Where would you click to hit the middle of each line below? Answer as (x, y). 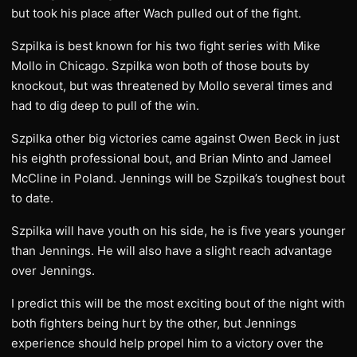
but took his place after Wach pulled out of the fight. (156, 13)
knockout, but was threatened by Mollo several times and (172, 86)
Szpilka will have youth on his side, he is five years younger (178, 231)
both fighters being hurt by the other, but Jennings (154, 323)
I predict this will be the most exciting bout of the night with (178, 303)
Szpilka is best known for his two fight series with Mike (166, 46)
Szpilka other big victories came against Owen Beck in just (175, 138)
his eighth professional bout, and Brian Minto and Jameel (171, 158)
